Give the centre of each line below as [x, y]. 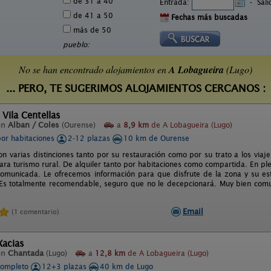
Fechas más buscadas [209, 17]
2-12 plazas [90, 138]
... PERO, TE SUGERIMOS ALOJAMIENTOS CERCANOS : [135, 89]
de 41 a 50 [92, 15]
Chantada [26, 253]
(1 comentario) [35, 211]
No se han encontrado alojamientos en [94, 69]
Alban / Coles [34, 125]
